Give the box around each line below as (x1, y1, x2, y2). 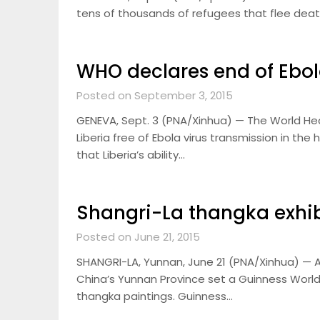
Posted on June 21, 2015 (76, 229, 200, 244)
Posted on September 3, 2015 (76, 88, 233, 103)
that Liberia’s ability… (76, 147, 185, 162)
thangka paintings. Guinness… (76, 289, 233, 304)
